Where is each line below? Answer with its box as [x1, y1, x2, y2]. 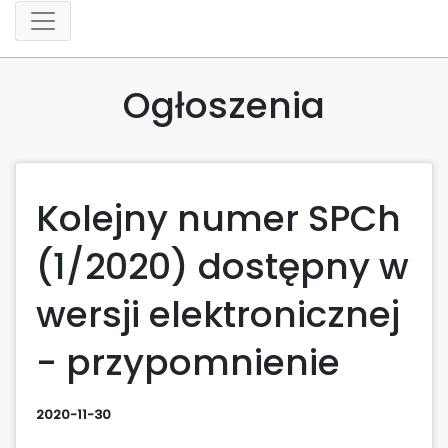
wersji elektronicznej [36, 288, 400, 340]
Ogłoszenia [123, 79, 325, 131]
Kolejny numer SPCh [36, 192, 401, 244]
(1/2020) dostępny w [36, 240, 409, 292]
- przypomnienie [36, 336, 340, 388]
